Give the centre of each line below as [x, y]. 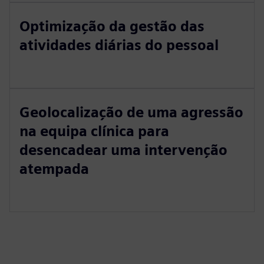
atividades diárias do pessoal [119, 45]
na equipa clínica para [94, 131]
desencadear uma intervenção [123, 150]
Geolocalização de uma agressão [131, 112]
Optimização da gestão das [112, 26]
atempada [54, 169]
